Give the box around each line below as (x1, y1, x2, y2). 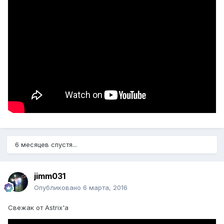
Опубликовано (34, 183, 83, 192)
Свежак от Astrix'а (8, 203, 68, 212)
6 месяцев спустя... (15, 140, 77, 149)
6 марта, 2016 (83, 183, 127, 192)
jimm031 (34, 171, 65, 181)
